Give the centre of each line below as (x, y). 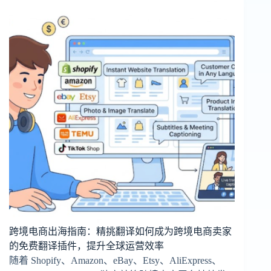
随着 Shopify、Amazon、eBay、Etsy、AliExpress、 (115, 260)
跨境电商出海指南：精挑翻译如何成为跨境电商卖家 (120, 231)
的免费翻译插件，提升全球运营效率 (87, 246)
